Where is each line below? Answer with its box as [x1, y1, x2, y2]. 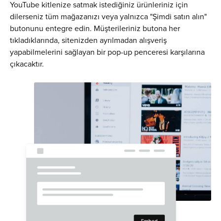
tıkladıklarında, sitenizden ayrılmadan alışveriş [10, 34, 167, 45]
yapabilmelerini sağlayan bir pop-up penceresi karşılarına [10, 46, 205, 57]
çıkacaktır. [10, 58, 44, 69]
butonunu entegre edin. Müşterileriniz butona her [10, 22, 180, 34]
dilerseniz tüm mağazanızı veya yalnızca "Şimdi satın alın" [10, 10, 207, 22]
